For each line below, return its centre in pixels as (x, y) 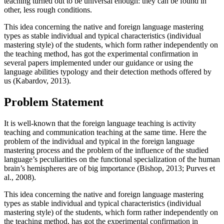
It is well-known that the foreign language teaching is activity (100, 123)
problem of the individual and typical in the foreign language (99, 141)
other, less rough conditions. (48, 9)
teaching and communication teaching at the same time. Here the (105, 132)
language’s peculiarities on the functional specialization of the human (112, 159)
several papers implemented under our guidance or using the (98, 62)
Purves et (199, 168)
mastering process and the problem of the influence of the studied (106, 150)
